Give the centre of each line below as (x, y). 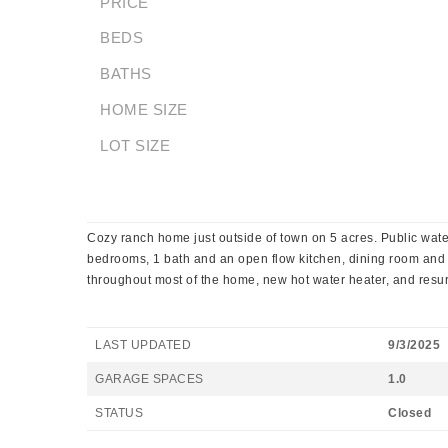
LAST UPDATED (143, 345)
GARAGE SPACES (149, 379)
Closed (409, 413)
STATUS (119, 413)
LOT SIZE (135, 145)
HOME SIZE (144, 109)
